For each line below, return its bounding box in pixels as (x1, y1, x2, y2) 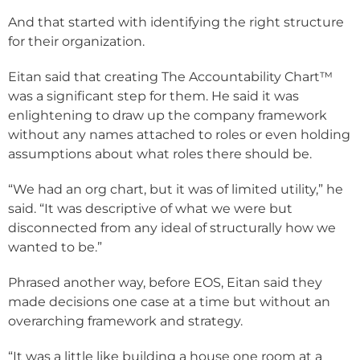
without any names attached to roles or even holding (8, 127, 350, 143)
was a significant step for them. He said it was (8, 88, 299, 104)
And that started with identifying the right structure (8, 14, 344, 31)
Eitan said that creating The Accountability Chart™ (8, 69, 333, 85)
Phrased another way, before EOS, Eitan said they (8, 275, 322, 291)
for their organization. (8, 34, 145, 50)
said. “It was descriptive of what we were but (8, 201, 292, 217)
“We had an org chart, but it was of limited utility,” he (8, 182, 343, 198)
